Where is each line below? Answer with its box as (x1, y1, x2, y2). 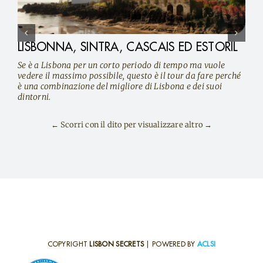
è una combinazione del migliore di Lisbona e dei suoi (17, 80, 222, 92)
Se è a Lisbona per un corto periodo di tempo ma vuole (17, 59, 225, 70)
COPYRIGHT (47, 240, 90, 248)
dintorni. (17, 91, 51, 102)
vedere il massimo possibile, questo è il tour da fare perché (17, 70, 241, 81)
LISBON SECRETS (89, 240, 144, 248)
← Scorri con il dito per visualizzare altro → (50, 119, 213, 130)
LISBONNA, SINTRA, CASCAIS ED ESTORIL (17, 41, 238, 53)
